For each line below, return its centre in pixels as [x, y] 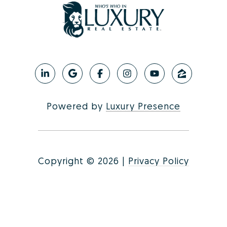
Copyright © [66, 160]
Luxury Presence [143, 106]
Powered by [76, 106]
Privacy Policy [159, 160]
